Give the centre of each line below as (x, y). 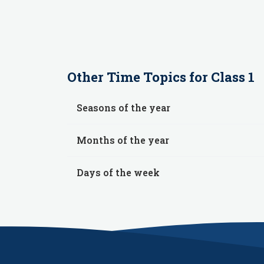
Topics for (176, 77)
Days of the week (118, 172)
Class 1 (233, 77)
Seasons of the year (123, 108)
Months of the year (123, 140)
